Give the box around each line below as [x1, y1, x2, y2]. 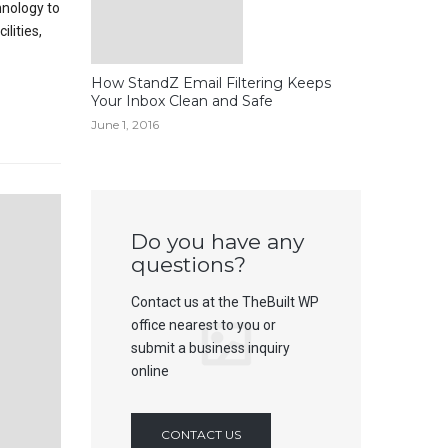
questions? [131, 252, 246, 277]
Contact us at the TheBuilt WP [131, 294, 319, 310]
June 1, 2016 [91, 117, 159, 132]
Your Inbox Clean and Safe [91, 92, 273, 110]
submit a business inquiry [131, 340, 290, 356]
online [131, 363, 169, 379]
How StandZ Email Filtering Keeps [91, 74, 331, 92]
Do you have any [131, 229, 304, 254]
